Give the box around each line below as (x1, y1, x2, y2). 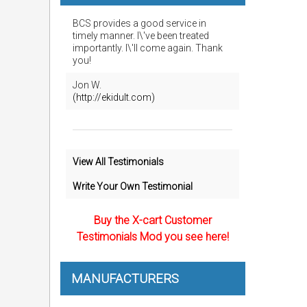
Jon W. (73, 79, 101, 90)
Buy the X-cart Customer (93, 214, 212, 227)
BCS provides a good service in (73, 18, 206, 29)
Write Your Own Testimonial (73, 181, 193, 192)
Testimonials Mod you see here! (76, 230, 229, 243)
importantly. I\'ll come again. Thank (73, 42, 223, 53)
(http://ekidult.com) (73, 92, 155, 103)
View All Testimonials (73, 156, 164, 167)
